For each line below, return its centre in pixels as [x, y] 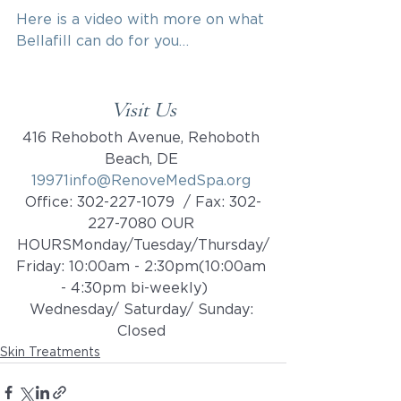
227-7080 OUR [143, 223]
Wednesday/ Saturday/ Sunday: [143, 309]
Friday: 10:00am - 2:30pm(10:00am [143, 266]
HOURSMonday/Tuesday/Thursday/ [143, 245]
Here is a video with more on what [142, 19]
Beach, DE [143, 159]
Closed [143, 331]
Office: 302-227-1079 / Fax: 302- [143, 202]
